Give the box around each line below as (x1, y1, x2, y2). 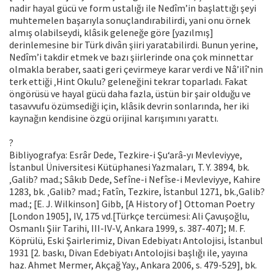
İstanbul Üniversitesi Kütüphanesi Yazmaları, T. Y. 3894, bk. (9, 161, 250, 174)
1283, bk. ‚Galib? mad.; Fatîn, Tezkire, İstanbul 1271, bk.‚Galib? (9, 185, 265, 198)
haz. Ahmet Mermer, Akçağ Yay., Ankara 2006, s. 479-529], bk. (9, 259, 257, 272)
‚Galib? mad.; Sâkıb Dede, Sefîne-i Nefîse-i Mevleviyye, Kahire (9, 173, 261, 186)
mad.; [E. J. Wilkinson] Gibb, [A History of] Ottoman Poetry (9, 198, 254, 210)
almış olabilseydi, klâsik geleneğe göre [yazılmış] (9, 26, 213, 39)
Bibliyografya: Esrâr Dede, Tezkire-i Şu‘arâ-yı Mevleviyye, (9, 149, 242, 161)
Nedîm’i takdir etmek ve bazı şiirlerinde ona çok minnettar (9, 51, 253, 64)
